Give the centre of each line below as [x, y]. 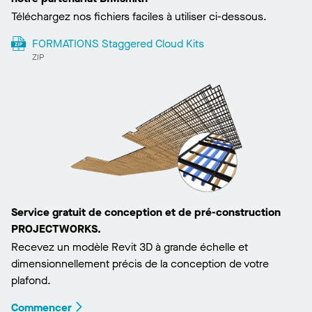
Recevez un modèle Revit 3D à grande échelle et [130, 247]
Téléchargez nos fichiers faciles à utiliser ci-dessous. [139, 17]
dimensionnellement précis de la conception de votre [140, 264]
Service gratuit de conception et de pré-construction [146, 212]
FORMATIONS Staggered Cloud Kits [118, 44]
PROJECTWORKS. [56, 229]
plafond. [31, 281]
